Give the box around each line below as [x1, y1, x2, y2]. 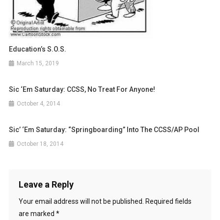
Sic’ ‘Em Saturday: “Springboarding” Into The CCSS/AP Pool [9, 125, 200, 134]
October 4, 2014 [17, 100, 60, 107]
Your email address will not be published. [18, 197, 144, 205]
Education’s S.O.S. [9, 45, 67, 53]
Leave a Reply [18, 179, 74, 190]
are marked [18, 209, 56, 218]
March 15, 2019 [17, 59, 59, 67]
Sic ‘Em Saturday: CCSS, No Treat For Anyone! [9, 85, 156, 93]
